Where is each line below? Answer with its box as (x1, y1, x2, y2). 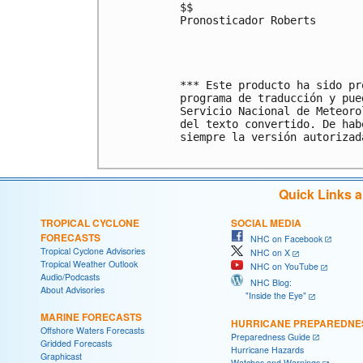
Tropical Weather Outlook (41, 257, 138, 270)
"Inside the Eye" (231, 288, 306, 301)
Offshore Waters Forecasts (41, 323, 144, 336)
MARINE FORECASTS (41, 309, 142, 324)
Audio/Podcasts (41, 270, 100, 283)
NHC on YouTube (243, 260, 318, 273)
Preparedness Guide (231, 330, 310, 343)
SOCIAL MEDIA (231, 215, 301, 230)
